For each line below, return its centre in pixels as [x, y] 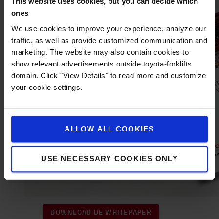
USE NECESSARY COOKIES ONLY [109, 159]
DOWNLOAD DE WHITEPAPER [101, 212]
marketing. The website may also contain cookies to [100, 52]
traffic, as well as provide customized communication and [109, 40]
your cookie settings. [47, 87]
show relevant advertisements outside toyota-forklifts [102, 64]
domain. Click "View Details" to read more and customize [109, 75]
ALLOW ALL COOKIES [109, 129]
